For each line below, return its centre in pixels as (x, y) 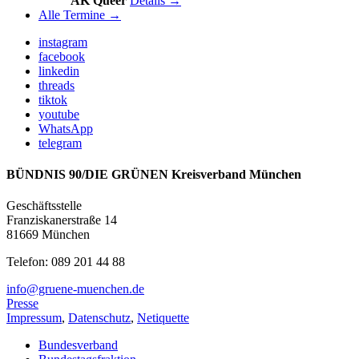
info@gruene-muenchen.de (75, 289)
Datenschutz (99, 318)
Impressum (34, 318)
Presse (22, 304)
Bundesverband (78, 345)
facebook (62, 56)
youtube (59, 114)
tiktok (53, 99)
